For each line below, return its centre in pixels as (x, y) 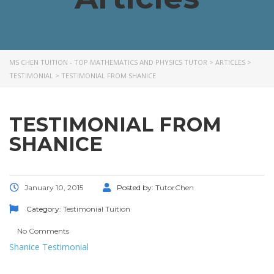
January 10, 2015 (54, 187)
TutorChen (175, 187)
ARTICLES (230, 62)
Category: (44, 209)
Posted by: (136, 187)
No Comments (42, 231)
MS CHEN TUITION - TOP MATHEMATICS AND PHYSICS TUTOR (108, 62)
